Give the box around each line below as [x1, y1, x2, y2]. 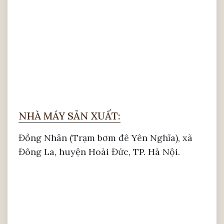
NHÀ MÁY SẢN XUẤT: [18, 109, 120, 122]
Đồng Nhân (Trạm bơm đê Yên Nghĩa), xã [18, 131, 192, 143]
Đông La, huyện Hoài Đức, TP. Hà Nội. [18, 145, 180, 157]
